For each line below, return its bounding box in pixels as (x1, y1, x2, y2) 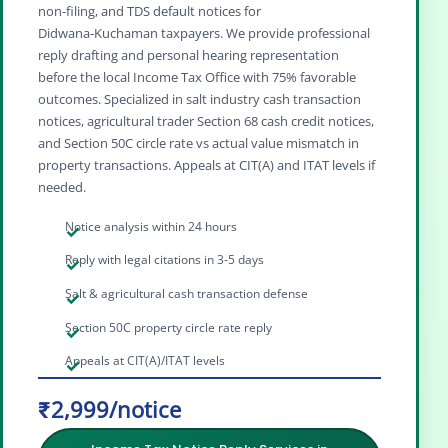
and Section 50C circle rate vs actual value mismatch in (38, 133, 359, 152)
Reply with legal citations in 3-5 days (65, 251, 265, 269)
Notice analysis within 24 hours (65, 217, 238, 235)
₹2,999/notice (38, 395, 181, 425)
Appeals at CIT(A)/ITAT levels (65, 352, 226, 370)
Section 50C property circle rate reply (65, 318, 273, 336)
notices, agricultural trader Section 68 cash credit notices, (38, 111, 374, 130)
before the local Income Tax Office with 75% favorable (38, 67, 356, 86)
